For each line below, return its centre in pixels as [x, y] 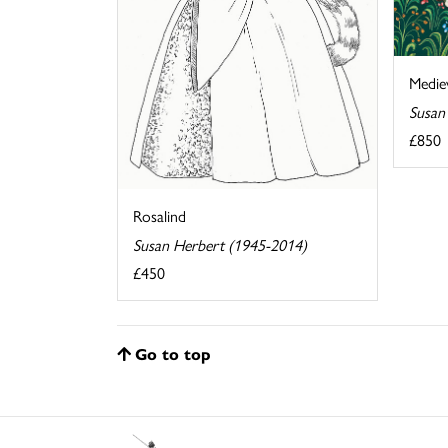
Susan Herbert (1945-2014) [220, 245]
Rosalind [159, 216]
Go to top [173, 354]
